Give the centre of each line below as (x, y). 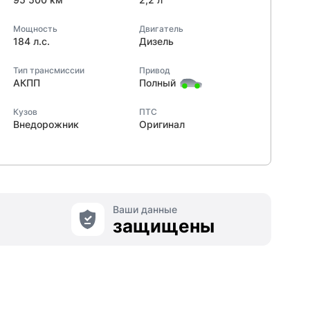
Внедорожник (46, 124)
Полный (157, 83)
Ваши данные (145, 209)
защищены (163, 226)
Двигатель (161, 29)
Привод (154, 70)
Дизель (156, 41)
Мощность (35, 29)
